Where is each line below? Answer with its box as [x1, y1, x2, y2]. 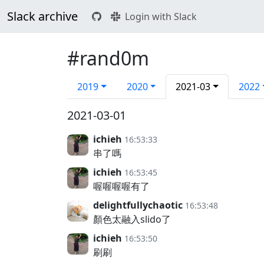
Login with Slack [125, 10, 197, 23]
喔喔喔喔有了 [93, 180, 150, 193]
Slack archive [7, 8, 78, 24]
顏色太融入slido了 [93, 213, 171, 226]
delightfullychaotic [93, 199, 183, 212]
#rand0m [67, 45, 149, 71]
